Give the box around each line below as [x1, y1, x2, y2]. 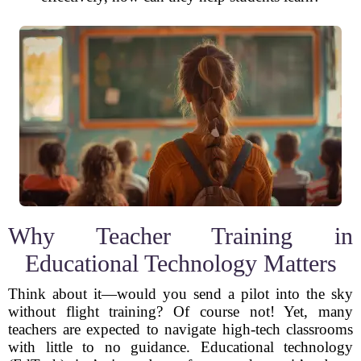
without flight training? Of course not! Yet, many [8, 303, 353, 320]
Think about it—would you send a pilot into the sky [8, 285, 353, 302]
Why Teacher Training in [8, 222, 353, 249]
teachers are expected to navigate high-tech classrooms [8, 321, 353, 338]
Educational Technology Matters [24, 250, 337, 276]
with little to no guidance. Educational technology [8, 338, 353, 355]
